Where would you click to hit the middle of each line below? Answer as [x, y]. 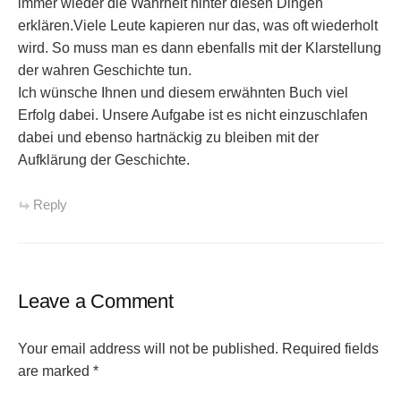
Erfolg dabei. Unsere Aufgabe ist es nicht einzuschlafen [193, 115]
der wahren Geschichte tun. [105, 70]
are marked [55, 371]
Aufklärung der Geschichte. [104, 159]
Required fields [330, 349]
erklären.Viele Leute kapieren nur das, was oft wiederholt [198, 25]
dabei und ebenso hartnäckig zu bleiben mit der [168, 137]
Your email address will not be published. [148, 349]
